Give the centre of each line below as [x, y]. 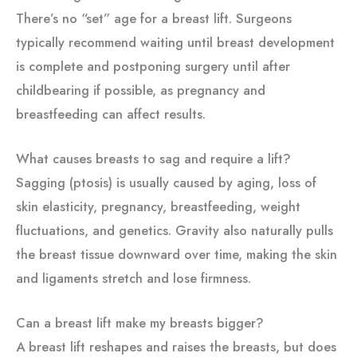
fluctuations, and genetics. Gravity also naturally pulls [175, 230]
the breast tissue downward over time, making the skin [177, 254]
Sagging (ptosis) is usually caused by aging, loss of [166, 182]
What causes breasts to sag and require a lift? [153, 158]
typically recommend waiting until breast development [175, 42]
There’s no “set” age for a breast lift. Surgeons [154, 18]
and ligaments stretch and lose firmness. [133, 278]
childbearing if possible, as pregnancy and [141, 90]
